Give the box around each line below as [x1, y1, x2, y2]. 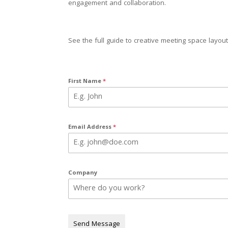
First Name [68, 76, 103, 87]
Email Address [68, 122, 113, 132]
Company [68, 168, 98, 178]
